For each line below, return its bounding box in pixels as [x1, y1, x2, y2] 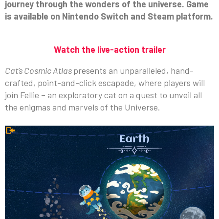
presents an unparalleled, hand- [73, 65, 194, 76]
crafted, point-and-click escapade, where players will [5, 77, 205, 88]
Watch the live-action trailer [53, 44, 166, 55]
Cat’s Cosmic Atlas [5, 65, 73, 76]
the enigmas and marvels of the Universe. [5, 101, 160, 112]
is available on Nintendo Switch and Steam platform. [5, 10, 213, 22]
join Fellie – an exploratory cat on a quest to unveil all [5, 89, 202, 100]
